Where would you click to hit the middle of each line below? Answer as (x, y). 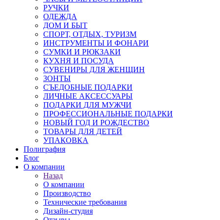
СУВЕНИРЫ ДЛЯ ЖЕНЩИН (94, 69)
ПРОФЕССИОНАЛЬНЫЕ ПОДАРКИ (108, 114)
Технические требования (85, 202)
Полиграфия (44, 149)
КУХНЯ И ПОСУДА (79, 61)
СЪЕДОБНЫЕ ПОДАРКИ (88, 87)
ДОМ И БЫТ (65, 25)
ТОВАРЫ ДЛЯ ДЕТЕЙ (83, 131)
